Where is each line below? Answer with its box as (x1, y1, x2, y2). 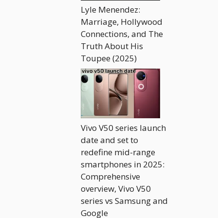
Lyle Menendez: (81, 4, 140, 16)
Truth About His (81, 40, 143, 52)
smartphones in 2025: (81, 158, 164, 170)
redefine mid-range (81, 146, 155, 158)
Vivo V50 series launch (81, 122, 166, 133)
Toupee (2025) (81, 53, 137, 64)
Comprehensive (81, 170, 140, 182)
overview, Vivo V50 (81, 182, 151, 194)
